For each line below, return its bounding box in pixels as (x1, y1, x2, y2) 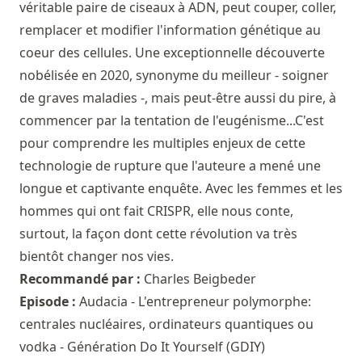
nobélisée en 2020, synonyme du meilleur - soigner (19, 65, 329, 84)
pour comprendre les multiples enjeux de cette (19, 133, 305, 152)
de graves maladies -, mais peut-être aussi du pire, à (19, 88, 336, 107)
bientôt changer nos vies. (19, 246, 174, 265)
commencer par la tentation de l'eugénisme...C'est (19, 111, 324, 129)
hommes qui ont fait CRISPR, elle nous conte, (19, 201, 293, 220)
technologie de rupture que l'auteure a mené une (19, 156, 321, 175)
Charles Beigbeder (144, 269, 256, 288)
